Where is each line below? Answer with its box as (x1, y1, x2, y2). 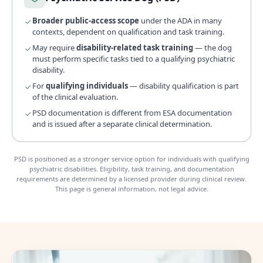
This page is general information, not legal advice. (55, 184, 208, 193)
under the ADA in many (139, 15, 222, 26)
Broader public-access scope (32, 15, 139, 26)
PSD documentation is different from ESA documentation (32, 107, 232, 118)
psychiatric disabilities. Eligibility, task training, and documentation (29, 164, 234, 173)
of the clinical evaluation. (32, 91, 118, 102)
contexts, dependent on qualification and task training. (32, 26, 224, 37)
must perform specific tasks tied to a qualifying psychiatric (32, 53, 235, 64)
